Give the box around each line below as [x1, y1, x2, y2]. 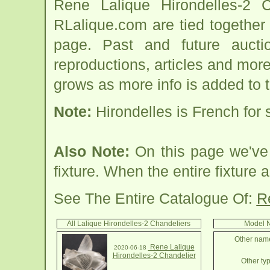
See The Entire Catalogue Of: [53, 190, 257, 207]
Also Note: [53, 143, 130, 160]
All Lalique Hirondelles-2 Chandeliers [67, 219, 190, 228]
